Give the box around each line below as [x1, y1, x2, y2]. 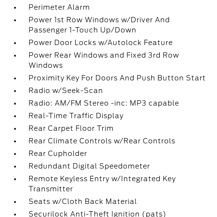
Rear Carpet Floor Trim [29, 124, 114, 132]
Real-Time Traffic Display [29, 112, 124, 120]
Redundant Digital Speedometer [29, 162, 151, 170]
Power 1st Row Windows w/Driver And [29, 16, 170, 24]
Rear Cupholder [29, 150, 88, 157]
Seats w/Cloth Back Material [29, 198, 138, 205]
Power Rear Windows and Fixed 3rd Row [29, 51, 180, 59]
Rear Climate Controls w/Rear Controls [29, 137, 176, 145]
